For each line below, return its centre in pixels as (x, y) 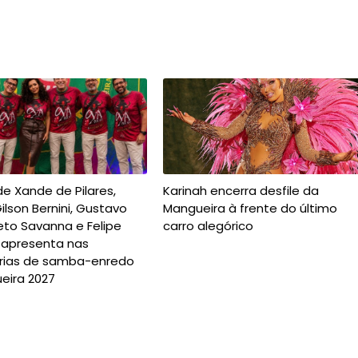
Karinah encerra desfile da (241, 191)
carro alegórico (208, 226)
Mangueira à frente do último (250, 208)
